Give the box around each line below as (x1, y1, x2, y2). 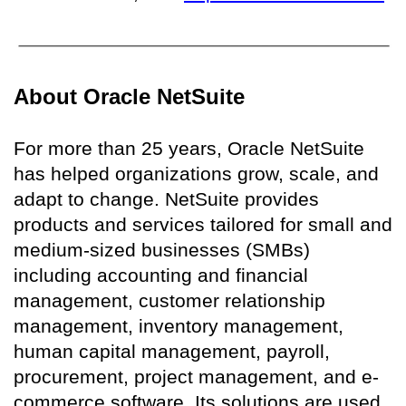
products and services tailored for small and (14, 214, 392, 236)
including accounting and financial (14, 265, 308, 286)
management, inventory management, (14, 315, 343, 337)
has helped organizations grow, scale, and (14, 163, 379, 185)
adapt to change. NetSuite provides (14, 188, 319, 210)
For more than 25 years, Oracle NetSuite (14, 138, 364, 159)
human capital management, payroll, (14, 341, 330, 362)
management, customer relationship (14, 290, 325, 312)
